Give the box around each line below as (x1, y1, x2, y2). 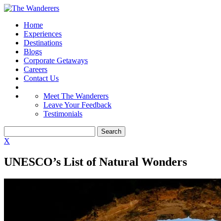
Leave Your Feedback (43, 101, 111, 109)
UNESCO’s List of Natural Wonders (4, 155, 187, 168)
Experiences (24, 30, 62, 38)
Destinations (24, 38, 62, 47)
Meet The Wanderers (43, 92, 109, 100)
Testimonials (43, 110, 82, 118)
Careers (24, 65, 47, 74)
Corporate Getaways (24, 56, 88, 65)
